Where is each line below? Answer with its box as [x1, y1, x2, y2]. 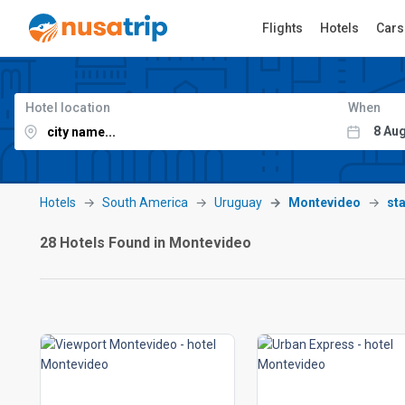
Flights [262, 21, 303, 35]
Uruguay [214, 195, 262, 210]
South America [102, 195, 188, 210]
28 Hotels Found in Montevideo [40, 234, 251, 251]
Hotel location [25, 100, 111, 115]
